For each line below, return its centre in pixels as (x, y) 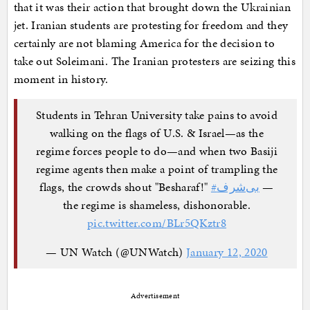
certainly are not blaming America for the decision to (144, 43)
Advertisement (155, 295)
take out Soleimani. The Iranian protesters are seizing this (155, 61)
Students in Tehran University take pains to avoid (157, 115)
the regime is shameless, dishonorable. (157, 205)
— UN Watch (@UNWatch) (116, 252)
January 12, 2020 (227, 252)
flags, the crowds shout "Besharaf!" (125, 187)
